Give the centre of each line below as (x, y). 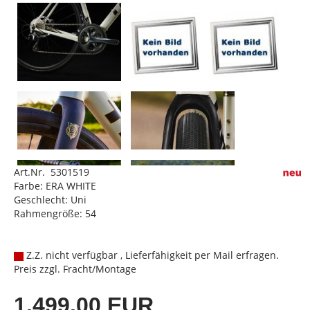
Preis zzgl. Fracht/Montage (75, 269)
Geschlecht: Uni (50, 200)
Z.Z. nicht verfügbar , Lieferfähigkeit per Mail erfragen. (151, 255)
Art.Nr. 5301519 (52, 172)
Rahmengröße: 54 (55, 213)
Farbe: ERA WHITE (55, 186)
